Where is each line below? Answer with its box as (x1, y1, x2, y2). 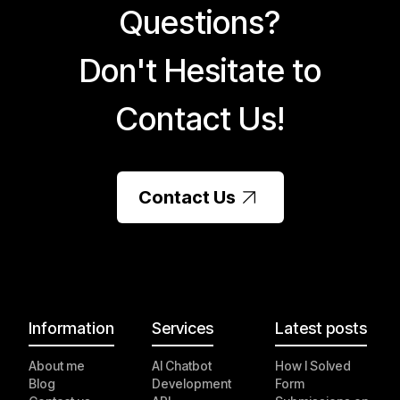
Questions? (120, 2, 280, 42)
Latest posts (275, 318, 368, 337)
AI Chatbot (152, 357, 212, 373)
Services (152, 318, 214, 337)
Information (29, 318, 114, 337)
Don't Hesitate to (79, 50, 321, 90)
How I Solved (275, 357, 352, 373)
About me (29, 357, 85, 373)
